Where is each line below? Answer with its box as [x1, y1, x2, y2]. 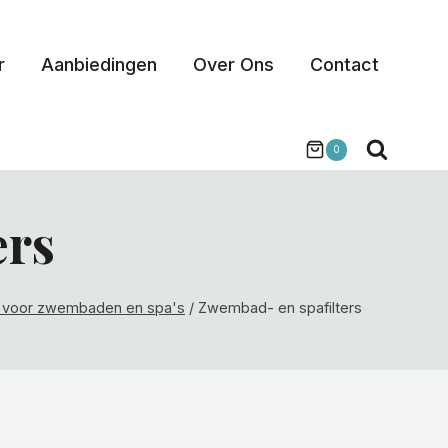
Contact [310, 54, 379, 75]
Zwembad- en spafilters [198, 298, 362, 316]
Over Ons [193, 54, 274, 75]
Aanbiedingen [41, 54, 157, 75]
